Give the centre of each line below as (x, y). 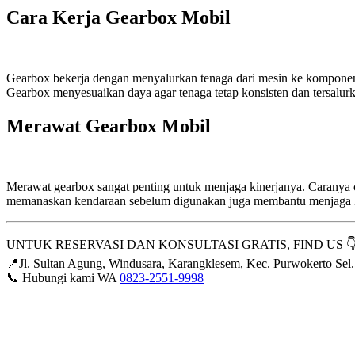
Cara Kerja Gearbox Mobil (118, 17)
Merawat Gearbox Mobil (109, 126)
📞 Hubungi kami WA (63, 277)
